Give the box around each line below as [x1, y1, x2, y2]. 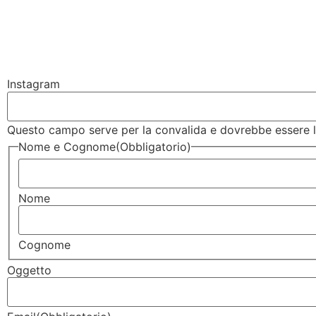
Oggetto [7, 262, 51, 277]
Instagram [7, 77, 60, 92]
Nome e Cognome [18, 139, 116, 154]
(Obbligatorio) [116, 139, 191, 154]
